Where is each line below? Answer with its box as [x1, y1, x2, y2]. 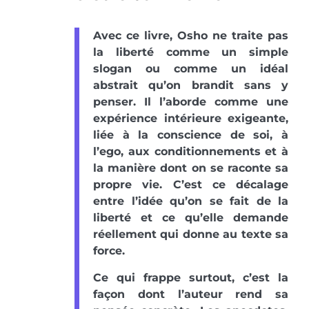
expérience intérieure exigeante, [93, 112, 288, 126]
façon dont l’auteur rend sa [93, 288, 288, 301]
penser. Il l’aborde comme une [93, 95, 288, 109]
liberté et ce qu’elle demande [93, 211, 288, 225]
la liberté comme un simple [93, 46, 288, 59]
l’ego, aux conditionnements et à [93, 145, 288, 159]
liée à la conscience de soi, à [93, 128, 288, 142]
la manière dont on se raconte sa [93, 161, 288, 175]
